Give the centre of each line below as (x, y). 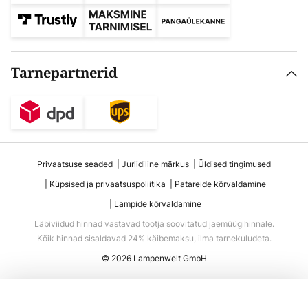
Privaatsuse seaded (75, 164)
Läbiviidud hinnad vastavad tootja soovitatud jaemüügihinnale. (154, 224)
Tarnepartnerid (64, 73)
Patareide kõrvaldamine (220, 184)
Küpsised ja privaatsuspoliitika (107, 184)
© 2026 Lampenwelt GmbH (154, 258)
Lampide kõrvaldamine (157, 204)
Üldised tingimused (234, 164)
